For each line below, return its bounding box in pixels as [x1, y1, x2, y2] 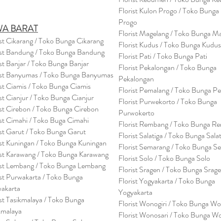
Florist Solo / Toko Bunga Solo [118, 152, 210, 164]
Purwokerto [118, 107, 154, 118]
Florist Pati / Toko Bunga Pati [118, 50, 207, 62]
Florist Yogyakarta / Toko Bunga [118, 175, 215, 186]
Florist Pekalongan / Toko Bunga [118, 62, 217, 73]
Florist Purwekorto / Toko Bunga [118, 96, 217, 107]
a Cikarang [72, 35, 104, 46]
